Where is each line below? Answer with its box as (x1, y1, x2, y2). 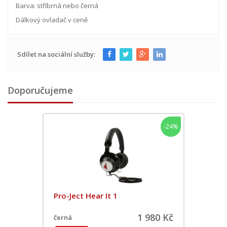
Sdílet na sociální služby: (17, 49, 97, 59)
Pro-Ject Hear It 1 (54, 190, 118, 201)
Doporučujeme (8, 84, 73, 96)
